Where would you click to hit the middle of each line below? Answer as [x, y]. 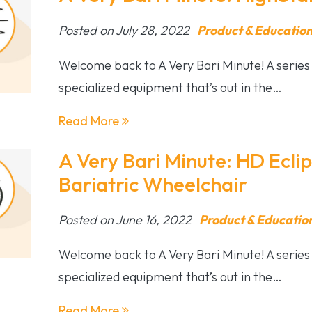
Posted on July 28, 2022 [125, 30]
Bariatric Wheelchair [153, 184]
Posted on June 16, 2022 [126, 219]
